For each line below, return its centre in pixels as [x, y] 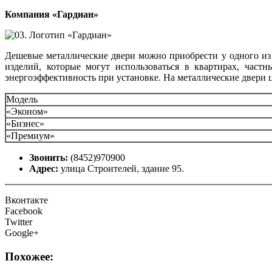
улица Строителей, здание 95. [122, 168]
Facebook [24, 211]
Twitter [19, 222]
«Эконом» [27, 111]
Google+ [22, 233]
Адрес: [45, 168]
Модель [22, 99]
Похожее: [29, 256]
